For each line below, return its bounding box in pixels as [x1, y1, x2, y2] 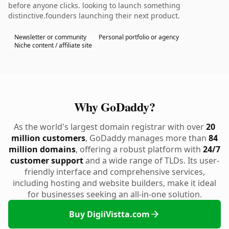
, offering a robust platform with [76, 144, 203, 155]
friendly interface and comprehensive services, [24, 166, 205, 177]
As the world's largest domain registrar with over [14, 121, 206, 132]
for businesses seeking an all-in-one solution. [27, 189, 202, 200]
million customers [11, 132, 85, 144]
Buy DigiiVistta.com [69, 209, 150, 220]
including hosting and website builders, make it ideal [13, 177, 216, 189]
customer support [10, 155, 83, 166]
